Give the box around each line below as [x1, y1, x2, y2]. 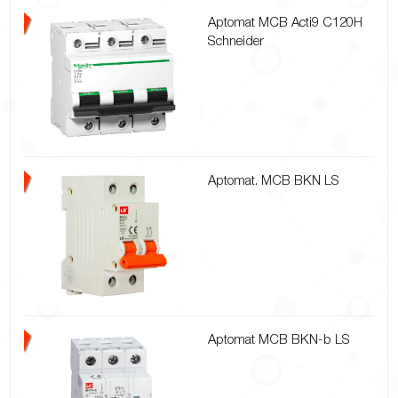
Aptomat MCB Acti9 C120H [208, 12, 362, 29]
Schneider [208, 31, 264, 48]
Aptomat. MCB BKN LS [208, 171, 339, 188]
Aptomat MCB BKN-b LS [208, 330, 350, 346]
